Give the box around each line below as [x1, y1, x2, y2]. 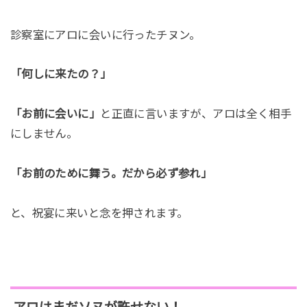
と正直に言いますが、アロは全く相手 [100, 108, 292, 121]
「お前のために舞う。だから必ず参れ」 [10, 167, 212, 180]
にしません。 [10, 127, 78, 140]
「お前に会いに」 [10, 108, 101, 121]
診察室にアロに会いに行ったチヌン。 [10, 28, 201, 41]
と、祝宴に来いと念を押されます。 [10, 206, 188, 219]
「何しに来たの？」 [10, 68, 112, 81]
